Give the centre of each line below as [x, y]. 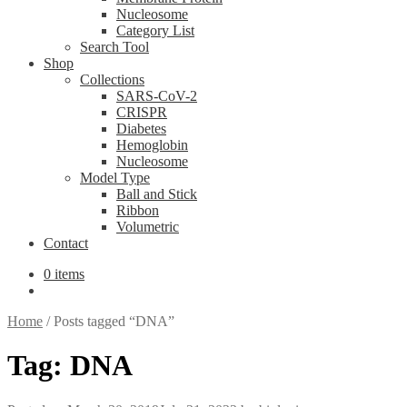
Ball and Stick [157, 194]
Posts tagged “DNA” [114, 321]
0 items [64, 274]
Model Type [115, 178]
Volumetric [148, 227]
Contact [66, 243]
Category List [155, 30]
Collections [112, 79]
